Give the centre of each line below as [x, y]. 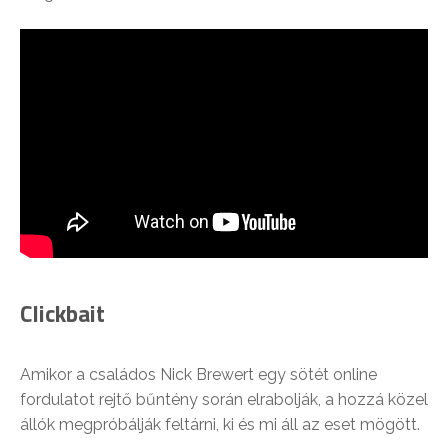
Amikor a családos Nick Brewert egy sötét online [198, 374]
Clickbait [62, 313]
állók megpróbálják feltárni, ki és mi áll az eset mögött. [220, 424]
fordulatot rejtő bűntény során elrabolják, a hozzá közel [224, 399]
